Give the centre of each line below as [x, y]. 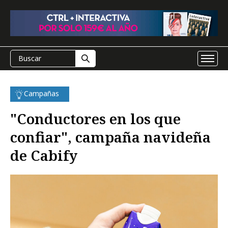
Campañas [41, 93]
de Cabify [44, 155]
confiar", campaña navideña [110, 137]
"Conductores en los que [95, 119]
